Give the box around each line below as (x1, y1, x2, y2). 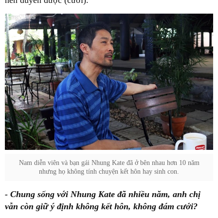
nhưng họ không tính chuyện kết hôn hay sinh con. (39, 167, 179, 175)
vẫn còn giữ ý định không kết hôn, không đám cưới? (5, 201, 198, 211)
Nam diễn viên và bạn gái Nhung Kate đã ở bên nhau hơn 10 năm (18, 159, 200, 166)
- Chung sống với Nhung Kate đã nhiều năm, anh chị (5, 189, 200, 199)
